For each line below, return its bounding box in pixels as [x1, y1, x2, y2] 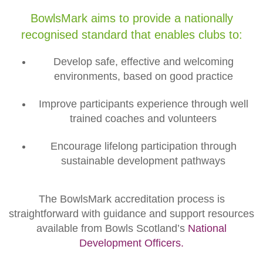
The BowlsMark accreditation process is [38, 193, 225, 205]
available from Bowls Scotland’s [36, 222, 188, 234]
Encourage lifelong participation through [50, 140, 237, 152]
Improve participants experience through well [38, 98, 248, 110]
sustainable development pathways [61, 155, 225, 167]
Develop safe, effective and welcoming [53, 56, 234, 68]
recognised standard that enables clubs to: [21, 28, 242, 41]
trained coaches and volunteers [70, 113, 217, 124]
